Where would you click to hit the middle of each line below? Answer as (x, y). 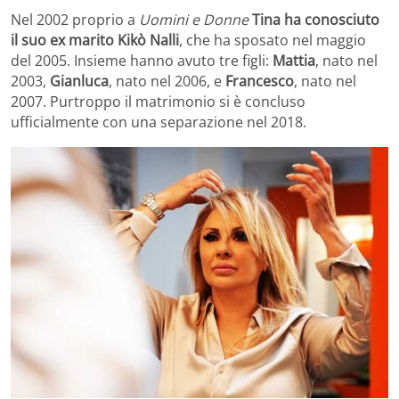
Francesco (260, 81)
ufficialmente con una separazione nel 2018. (159, 122)
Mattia (294, 60)
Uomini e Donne (194, 19)
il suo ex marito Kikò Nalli (95, 40)
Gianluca (77, 81)
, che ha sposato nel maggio (273, 40)
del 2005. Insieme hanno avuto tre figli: (142, 60)
